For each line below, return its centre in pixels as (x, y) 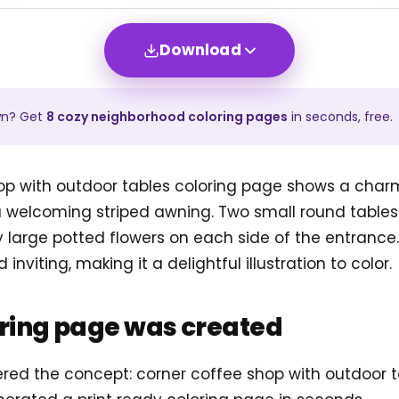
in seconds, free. (340, 117)
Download (200, 50)
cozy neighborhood (121, 117)
